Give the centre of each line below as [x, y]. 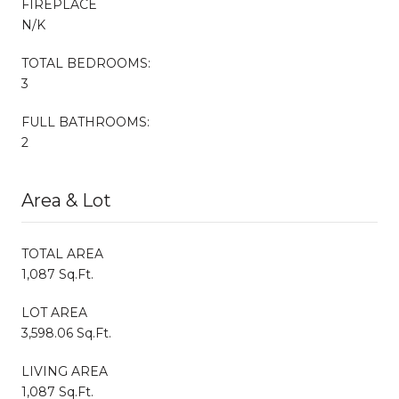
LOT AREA [54, 312]
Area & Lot [66, 200]
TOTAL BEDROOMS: [86, 63]
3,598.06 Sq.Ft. [66, 333]
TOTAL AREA [62, 253]
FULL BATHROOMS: [85, 122]
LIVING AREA [65, 371]
